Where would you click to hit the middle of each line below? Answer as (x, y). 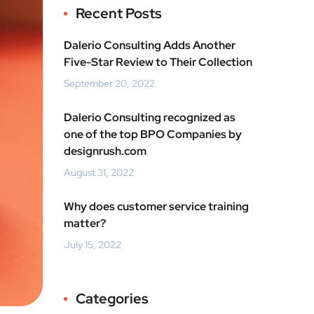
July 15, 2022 (93, 245)
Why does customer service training (156, 207)
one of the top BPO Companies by (153, 135)
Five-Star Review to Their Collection (158, 62)
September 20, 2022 (109, 84)
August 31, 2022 (99, 173)
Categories (112, 299)
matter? (85, 224)
